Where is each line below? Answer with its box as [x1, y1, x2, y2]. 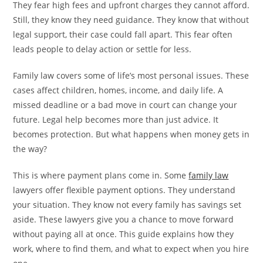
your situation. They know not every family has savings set [13, 198, 242, 210]
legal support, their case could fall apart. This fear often [13, 28, 233, 40]
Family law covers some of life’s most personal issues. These [13, 69, 249, 81]
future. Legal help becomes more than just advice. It [13, 113, 219, 125]
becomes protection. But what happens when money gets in [13, 128, 250, 140]
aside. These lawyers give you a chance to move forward [13, 213, 234, 225]
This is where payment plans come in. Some [13, 169, 189, 181]
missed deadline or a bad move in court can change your [13, 99, 238, 110]
